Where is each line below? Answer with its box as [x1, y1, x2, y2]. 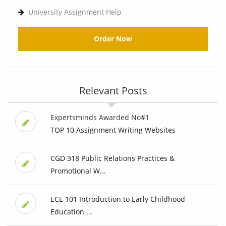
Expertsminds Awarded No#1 [50, 112, 149, 123]
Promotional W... [50, 166, 106, 176]
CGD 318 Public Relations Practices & [50, 153, 175, 163]
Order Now [94, 34, 132, 44]
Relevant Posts [79, 84, 147, 98]
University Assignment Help [28, 7, 122, 17]
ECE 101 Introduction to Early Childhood [50, 194, 185, 204]
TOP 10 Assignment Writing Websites [50, 125, 176, 135]
